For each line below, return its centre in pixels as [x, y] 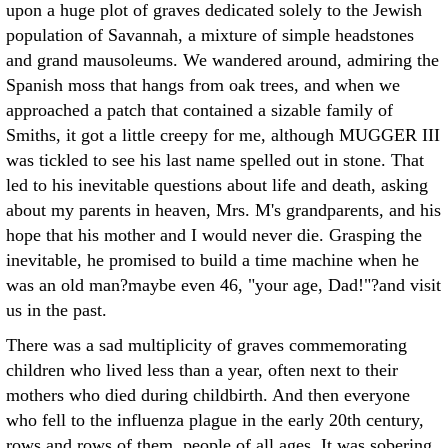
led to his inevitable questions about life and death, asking [217, 185]
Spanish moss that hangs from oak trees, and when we [203, 85]
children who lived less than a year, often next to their [202, 370]
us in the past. [56, 310]
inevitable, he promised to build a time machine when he [212, 260]
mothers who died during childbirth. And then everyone [208, 395]
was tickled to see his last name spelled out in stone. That [215, 160]
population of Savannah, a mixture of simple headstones [210, 35]
